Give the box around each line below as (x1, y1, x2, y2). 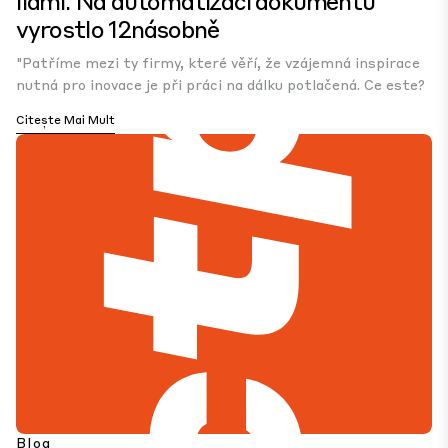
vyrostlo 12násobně (16, 13, 219, 44)
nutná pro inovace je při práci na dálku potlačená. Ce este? (16, 75, 425, 93)
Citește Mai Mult (16, 112, 115, 127)
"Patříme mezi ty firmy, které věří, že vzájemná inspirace (16, 53, 420, 71)
